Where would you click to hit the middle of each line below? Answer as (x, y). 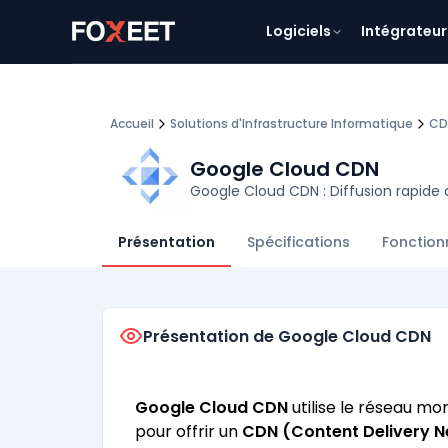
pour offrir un (188, 431)
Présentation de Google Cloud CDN (287, 336)
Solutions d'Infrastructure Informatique (291, 123)
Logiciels (298, 31)
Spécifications (298, 242)
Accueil (132, 123)
